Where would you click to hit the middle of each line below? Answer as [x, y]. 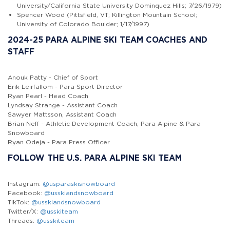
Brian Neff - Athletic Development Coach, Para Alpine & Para [104, 123]
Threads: [22, 220]
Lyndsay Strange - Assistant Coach [63, 105]
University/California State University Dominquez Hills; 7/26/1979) [119, 5]
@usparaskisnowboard [79, 183]
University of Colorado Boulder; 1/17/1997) [83, 24]
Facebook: [26, 193]
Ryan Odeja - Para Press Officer [59, 142]
